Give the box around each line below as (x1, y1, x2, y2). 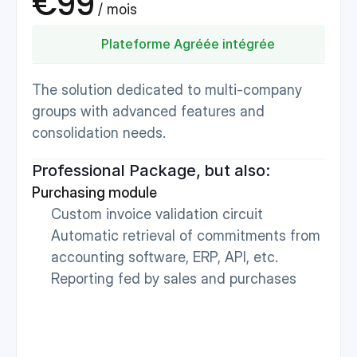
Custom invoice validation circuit (51, 206, 263, 222)
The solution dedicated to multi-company (32, 81, 302, 98)
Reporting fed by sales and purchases (51, 270, 296, 287)
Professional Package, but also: (32, 161, 270, 180)
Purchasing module (32, 184, 157, 201)
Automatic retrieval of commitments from (51, 227, 320, 244)
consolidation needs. (32, 124, 166, 141)
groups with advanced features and (32, 103, 265, 120)
